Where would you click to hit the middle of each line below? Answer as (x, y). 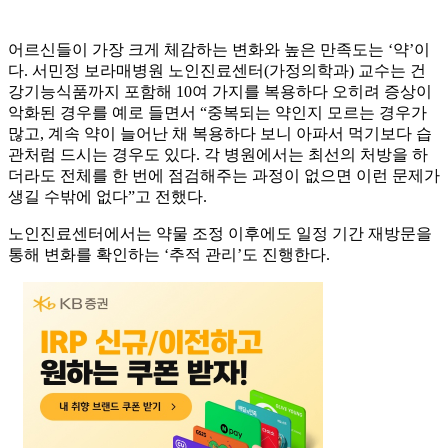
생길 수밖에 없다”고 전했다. (107, 197)
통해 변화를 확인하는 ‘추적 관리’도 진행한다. (169, 255)
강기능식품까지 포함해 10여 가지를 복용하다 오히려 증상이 (220, 92)
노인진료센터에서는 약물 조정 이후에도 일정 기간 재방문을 (220, 234)
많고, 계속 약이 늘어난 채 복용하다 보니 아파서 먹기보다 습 (220, 134)
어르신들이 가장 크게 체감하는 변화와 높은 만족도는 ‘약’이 (219, 50)
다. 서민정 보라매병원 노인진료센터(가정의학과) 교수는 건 (217, 71)
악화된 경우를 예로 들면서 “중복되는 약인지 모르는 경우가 (217, 113)
